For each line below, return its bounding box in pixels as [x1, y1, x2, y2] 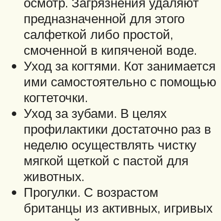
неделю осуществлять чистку [24, 136, 196, 152]
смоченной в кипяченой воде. [24, 41, 197, 58]
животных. [24, 168, 84, 184]
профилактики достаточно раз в [24, 120, 211, 137]
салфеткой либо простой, [24, 26, 173, 42]
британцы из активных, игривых [24, 199, 213, 216]
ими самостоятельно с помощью [24, 73, 217, 89]
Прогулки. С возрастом [24, 184, 158, 200]
